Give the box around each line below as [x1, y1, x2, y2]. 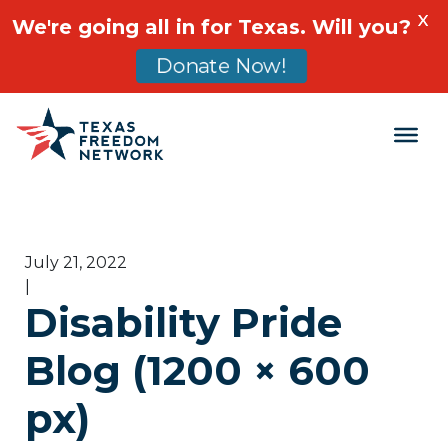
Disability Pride [25, 298, 342, 348]
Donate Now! [156, 54, 287, 78]
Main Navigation [15, 132, 288, 172]
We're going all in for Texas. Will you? [12, 15, 411, 39]
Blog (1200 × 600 [25, 346, 370, 396]
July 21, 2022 [25, 253, 127, 273]
